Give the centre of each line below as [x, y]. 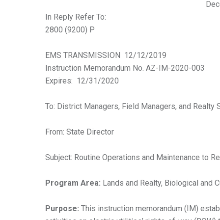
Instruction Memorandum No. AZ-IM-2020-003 [125, 68]
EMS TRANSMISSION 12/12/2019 [106, 55]
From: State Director [80, 132]
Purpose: [63, 208]
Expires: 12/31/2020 [82, 81]
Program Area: [73, 183]
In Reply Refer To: [76, 17]
